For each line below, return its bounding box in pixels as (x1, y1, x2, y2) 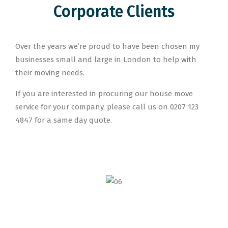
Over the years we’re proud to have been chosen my (15, 42, 199, 51)
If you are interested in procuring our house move (15, 89, 193, 98)
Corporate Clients (53, 3, 175, 21)
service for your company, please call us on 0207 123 (15, 102, 198, 111)
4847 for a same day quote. (15, 116, 112, 125)
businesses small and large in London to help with (15, 55, 196, 64)
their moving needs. (15, 68, 87, 77)
